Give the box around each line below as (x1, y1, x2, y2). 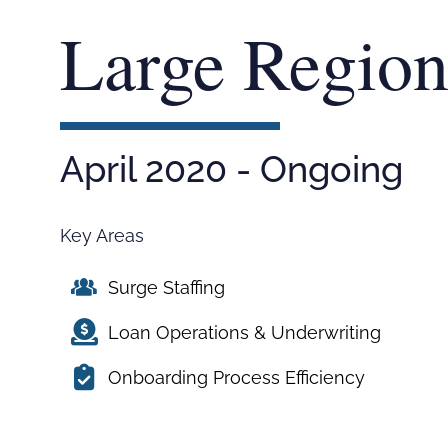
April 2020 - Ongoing (60, 147, 404, 190)
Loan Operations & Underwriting (108, 321, 382, 343)
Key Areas (60, 224, 145, 246)
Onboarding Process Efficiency (108, 366, 366, 388)
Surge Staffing (108, 276, 226, 298)
